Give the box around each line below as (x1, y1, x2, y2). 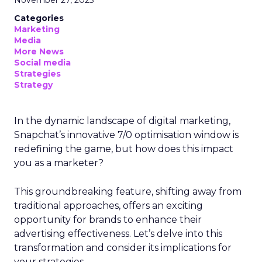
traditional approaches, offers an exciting (14, 200, 203, 211)
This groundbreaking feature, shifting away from (14, 186, 242, 197)
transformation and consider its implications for (14, 242, 232, 253)
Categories (14, 13, 64, 23)
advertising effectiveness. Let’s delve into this (14, 228, 222, 239)
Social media (14, 57, 71, 68)
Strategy (14, 80, 53, 90)
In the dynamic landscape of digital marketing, (14, 115, 230, 126)
